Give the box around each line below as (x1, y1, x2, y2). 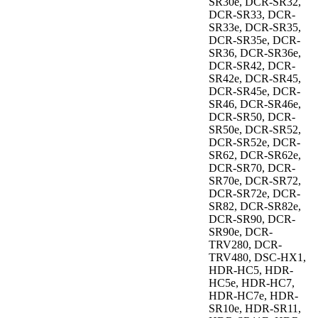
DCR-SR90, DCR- (209, 213, 295, 226)
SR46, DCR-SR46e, (209, 98, 301, 111)
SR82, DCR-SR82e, (209, 200, 301, 213)
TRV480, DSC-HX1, (209, 251, 306, 264)
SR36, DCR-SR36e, (209, 47, 301, 60)
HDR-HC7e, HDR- (209, 290, 298, 302)
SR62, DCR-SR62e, (209, 149, 301, 162)
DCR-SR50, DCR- (209, 111, 295, 124)
